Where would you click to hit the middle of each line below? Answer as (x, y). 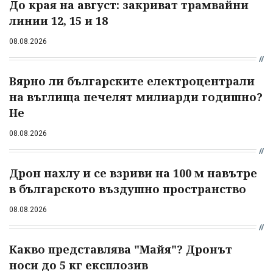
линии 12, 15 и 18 (58, 21)
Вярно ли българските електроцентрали (132, 81)
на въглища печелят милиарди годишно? (136, 97)
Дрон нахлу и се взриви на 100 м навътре (133, 173)
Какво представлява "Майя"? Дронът (121, 250)
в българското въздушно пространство (128, 189)
